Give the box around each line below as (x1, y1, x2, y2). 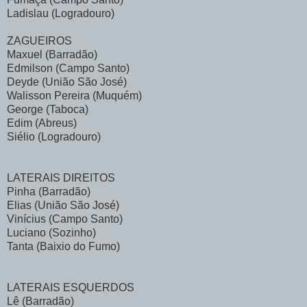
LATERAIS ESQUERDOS (7, 281, 134, 293)
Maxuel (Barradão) (7, 48, 97, 60)
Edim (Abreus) (7, 116, 77, 129)
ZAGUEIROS (7, 34, 72, 47)
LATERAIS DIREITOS (7, 171, 115, 184)
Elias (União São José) (7, 199, 119, 211)
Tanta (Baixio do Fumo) (7, 240, 120, 252)
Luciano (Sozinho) (7, 226, 96, 238)
